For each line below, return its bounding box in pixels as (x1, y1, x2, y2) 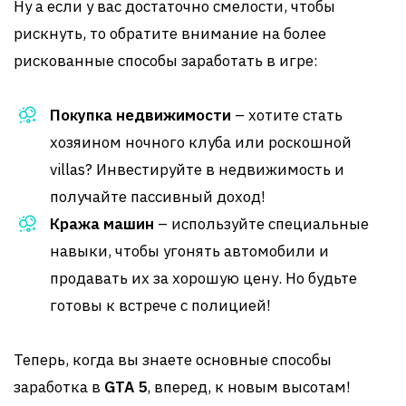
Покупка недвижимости (50, 105, 231, 125)
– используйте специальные (154, 214, 369, 234)
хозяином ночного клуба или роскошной (50, 132, 352, 152)
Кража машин (50, 214, 154, 234)
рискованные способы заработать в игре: (14, 51, 318, 71)
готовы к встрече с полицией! (50, 295, 271, 315)
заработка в (14, 377, 104, 397)
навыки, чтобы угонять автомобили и (50, 241, 329, 261)
